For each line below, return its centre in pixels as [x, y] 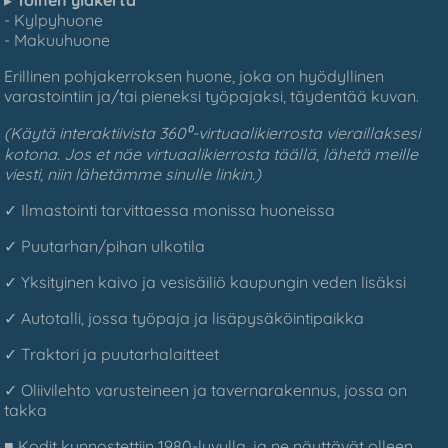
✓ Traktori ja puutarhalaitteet [112, 353]
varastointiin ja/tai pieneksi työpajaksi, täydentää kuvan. [212, 95]
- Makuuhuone [57, 39]
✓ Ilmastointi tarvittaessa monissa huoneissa [170, 209]
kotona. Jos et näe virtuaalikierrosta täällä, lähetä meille [211, 153]
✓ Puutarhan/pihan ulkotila [105, 245]
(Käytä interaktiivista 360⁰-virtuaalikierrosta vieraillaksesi [212, 132]
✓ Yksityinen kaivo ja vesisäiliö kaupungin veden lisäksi [205, 281]
